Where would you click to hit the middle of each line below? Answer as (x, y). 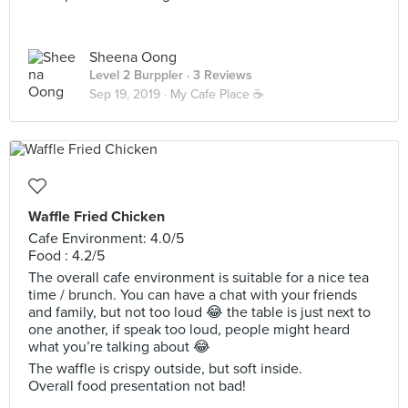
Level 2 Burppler (136, 75)
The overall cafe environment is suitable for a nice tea (199, 278)
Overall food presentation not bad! (137, 386)
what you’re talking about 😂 (119, 347)
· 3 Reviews (218, 75)
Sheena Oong (133, 57)
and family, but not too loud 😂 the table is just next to (199, 312)
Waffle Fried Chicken (97, 217)
